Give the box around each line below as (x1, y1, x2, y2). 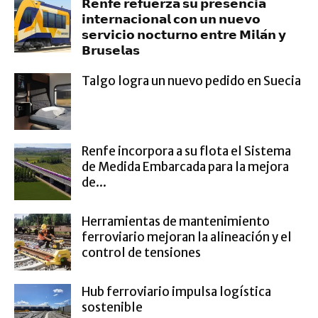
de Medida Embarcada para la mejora (82, 159, 289, 175)
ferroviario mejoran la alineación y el (82, 229, 292, 245)
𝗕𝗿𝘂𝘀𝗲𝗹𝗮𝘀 (82, 43, 140, 58)
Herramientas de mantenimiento (82, 214, 270, 229)
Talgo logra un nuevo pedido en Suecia (82, 73, 301, 89)
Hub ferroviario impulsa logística (82, 284, 271, 300)
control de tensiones (82, 245, 201, 261)
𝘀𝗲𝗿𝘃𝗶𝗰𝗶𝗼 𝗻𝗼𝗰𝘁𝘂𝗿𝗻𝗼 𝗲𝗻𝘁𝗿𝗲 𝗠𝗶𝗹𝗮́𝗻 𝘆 (82, 27, 286, 43)
